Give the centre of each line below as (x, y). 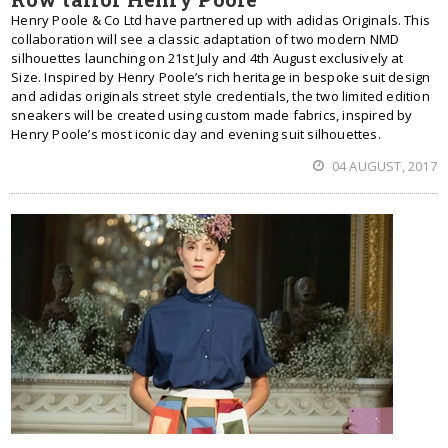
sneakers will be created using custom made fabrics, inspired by (212, 115)
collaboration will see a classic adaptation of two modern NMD (205, 39)
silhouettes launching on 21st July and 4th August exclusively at (207, 58)
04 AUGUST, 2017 (382, 166)
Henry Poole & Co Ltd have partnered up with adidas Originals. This (221, 20)
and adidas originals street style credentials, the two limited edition (220, 96)
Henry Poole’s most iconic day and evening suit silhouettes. (196, 134)
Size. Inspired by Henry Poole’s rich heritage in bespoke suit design (221, 77)
